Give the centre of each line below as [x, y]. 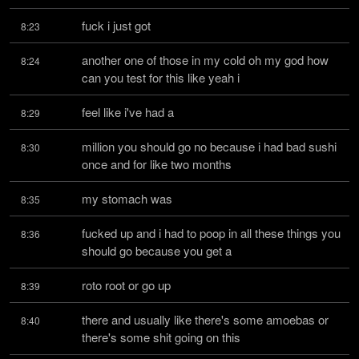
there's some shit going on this [161, 337]
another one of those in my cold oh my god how [205, 60]
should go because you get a [157, 250]
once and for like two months [157, 164]
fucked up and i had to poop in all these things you [211, 233]
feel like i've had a [128, 112]
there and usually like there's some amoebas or [205, 319]
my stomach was [127, 198]
